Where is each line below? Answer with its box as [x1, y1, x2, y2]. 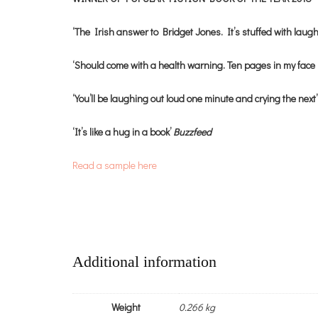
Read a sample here [72, 158, 157, 172]
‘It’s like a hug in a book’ [72, 125, 173, 139]
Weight [111, 300, 141, 314]
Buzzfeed [173, 125, 212, 139]
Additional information [72, 253, 216, 271]
